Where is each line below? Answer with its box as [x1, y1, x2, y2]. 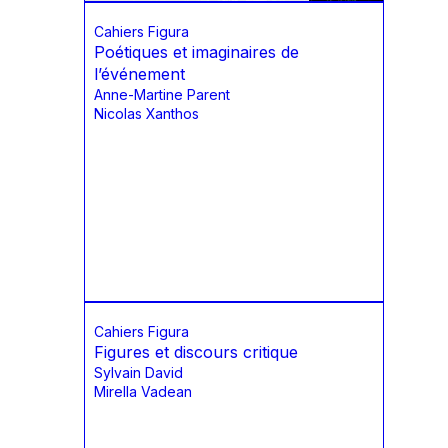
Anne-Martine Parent [94, 86, 230, 104]
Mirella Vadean [94, 383, 192, 401]
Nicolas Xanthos [94, 105, 199, 123]
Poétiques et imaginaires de [94, 42, 299, 63]
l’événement [94, 64, 185, 85]
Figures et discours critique [94, 342, 298, 363]
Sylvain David [94, 364, 183, 382]
